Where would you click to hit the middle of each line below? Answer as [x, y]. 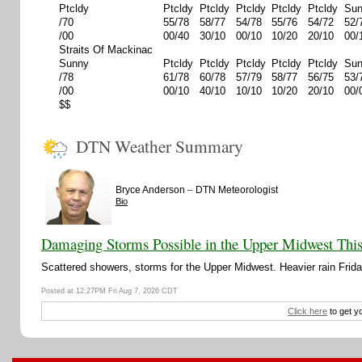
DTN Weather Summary [160, 146]
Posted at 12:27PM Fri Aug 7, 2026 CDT [109, 291]
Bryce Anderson [150, 189]
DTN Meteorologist [237, 189]
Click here [307, 311]
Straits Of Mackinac [106, 50]
